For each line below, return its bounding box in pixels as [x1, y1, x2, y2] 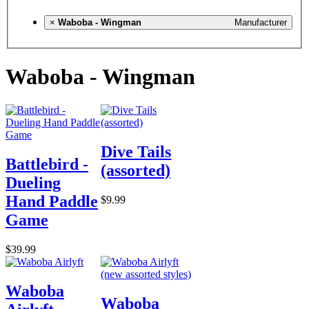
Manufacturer [235, 17, 287, 28]
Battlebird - [6, 154, 88, 173]
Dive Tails [101, 142, 172, 161]
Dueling [6, 173, 61, 192]
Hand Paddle [6, 192, 98, 210]
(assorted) [101, 161, 171, 179]
